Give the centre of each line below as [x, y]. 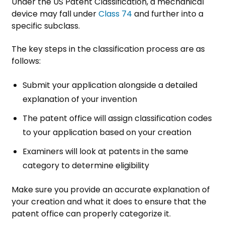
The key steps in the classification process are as [108, 49]
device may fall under [55, 14]
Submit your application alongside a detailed [110, 85]
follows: [27, 61]
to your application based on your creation [107, 132]
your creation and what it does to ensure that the [109, 201]
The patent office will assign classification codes [117, 118]
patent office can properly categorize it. [92, 213]
